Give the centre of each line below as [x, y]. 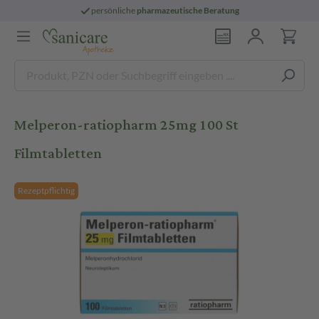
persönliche [114, 10]
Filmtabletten [58, 153]
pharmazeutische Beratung [188, 10]
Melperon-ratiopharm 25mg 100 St [126, 125]
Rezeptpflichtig [46, 190]
